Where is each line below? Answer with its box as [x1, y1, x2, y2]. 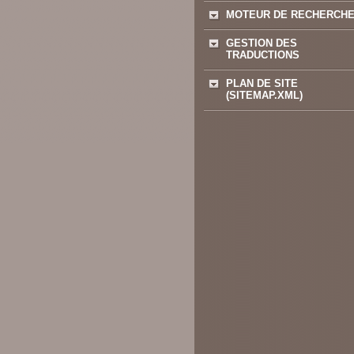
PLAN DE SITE [226, 77, 298, 89]
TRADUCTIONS [226, 49, 299, 61]
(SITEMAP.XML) [226, 89, 303, 101]
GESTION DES [226, 37, 297, 49]
